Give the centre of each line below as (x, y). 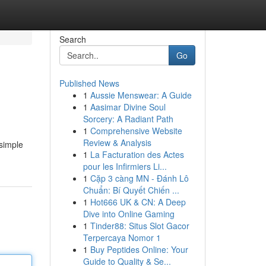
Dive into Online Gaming (129, 214)
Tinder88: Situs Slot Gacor (140, 226)
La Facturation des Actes (137, 154)
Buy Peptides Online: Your (139, 249)
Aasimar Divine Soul (128, 107)
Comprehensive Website (136, 131)
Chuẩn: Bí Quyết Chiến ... (131, 190)
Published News (89, 83)
